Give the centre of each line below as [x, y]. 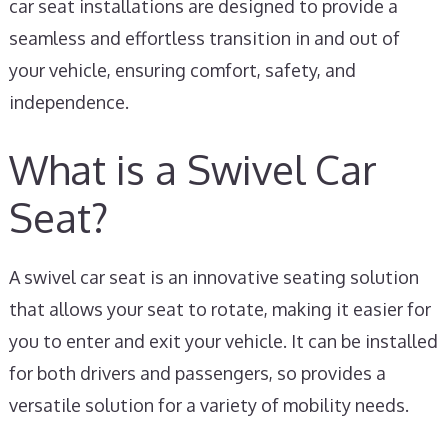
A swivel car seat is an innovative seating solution [213, 277]
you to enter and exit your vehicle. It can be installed [223, 341]
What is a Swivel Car [192, 169]
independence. [68, 102]
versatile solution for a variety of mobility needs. [208, 405]
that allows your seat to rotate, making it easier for [219, 309]
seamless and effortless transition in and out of [204, 38]
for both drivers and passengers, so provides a [197, 373]
